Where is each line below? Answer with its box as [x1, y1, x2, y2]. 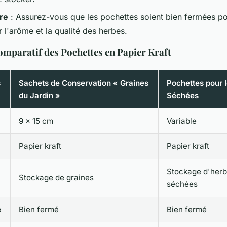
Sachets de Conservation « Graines [19, 78, 148, 88]
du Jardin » [19, 90, 60, 100]
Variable [167, 116, 197, 126]
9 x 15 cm [19, 116, 53, 126]
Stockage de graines [19, 172, 94, 182]
